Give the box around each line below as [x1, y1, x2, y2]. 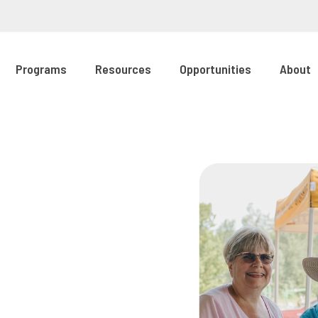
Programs [16, 61, 67, 77]
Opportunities [180, 61, 251, 77]
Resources [95, 61, 151, 77]
